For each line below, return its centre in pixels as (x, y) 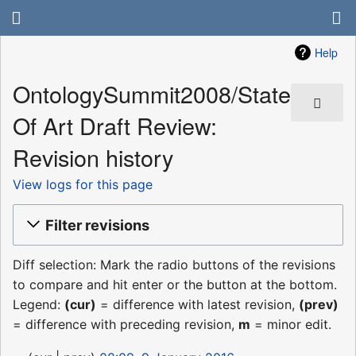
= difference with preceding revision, (126, 325)
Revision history (93, 157)
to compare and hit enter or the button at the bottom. (175, 285)
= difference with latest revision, (197, 305)
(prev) (319, 305)
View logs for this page (83, 184)
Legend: (39, 305)
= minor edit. (291, 325)
